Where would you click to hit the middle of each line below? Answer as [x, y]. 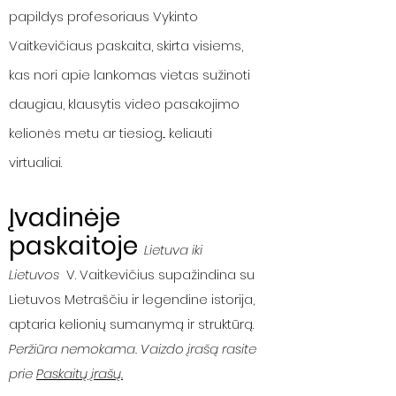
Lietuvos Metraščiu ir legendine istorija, [132, 299]
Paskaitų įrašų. [80, 373]
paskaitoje [76, 246]
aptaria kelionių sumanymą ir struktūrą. [131, 324]
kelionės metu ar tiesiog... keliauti [110, 133]
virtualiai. [39, 162]
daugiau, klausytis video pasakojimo [124, 104]
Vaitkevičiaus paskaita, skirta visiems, [126, 46]
